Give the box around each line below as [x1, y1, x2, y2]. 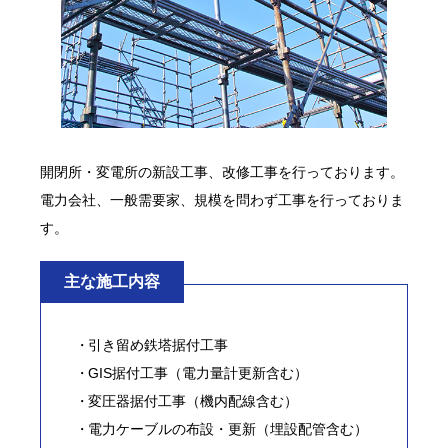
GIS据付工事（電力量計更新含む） [88, 364, 309, 381]
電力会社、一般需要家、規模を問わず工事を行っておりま [40, 191, 405, 208]
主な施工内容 [64, 272, 161, 290]
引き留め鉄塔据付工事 [88, 336, 229, 353]
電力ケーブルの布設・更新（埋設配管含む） [88, 420, 369, 437]
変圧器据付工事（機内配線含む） [88, 392, 299, 409]
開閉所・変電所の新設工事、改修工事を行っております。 [40, 163, 405, 180]
